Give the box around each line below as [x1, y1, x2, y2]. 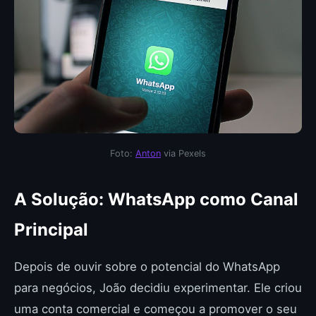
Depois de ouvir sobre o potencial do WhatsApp [14, 259, 280, 274]
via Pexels [161, 147, 206, 159]
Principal [14, 219, 88, 240]
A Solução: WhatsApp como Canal [14, 188, 298, 209]
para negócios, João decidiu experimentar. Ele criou [14, 280, 302, 295]
